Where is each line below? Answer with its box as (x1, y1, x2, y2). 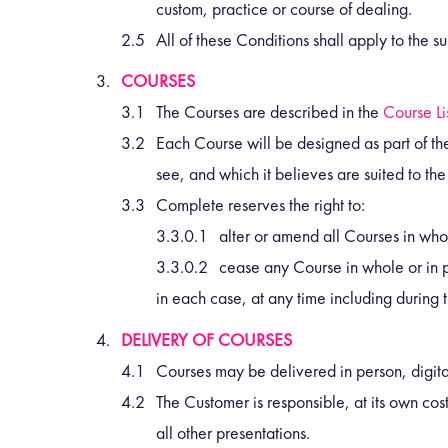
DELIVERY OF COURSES (121, 328, 292, 352)
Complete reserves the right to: (156, 193, 365, 217)
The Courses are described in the (156, 100, 383, 124)
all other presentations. (156, 421, 310, 445)
